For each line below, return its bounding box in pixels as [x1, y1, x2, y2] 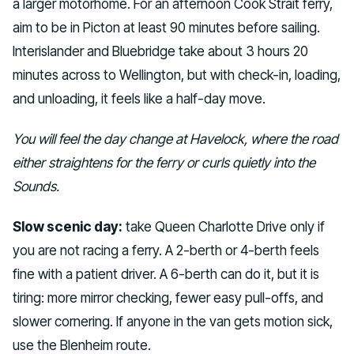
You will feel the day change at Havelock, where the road [13, 130, 338, 148]
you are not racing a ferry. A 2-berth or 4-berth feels [13, 241, 319, 258]
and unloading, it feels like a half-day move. [13, 90, 265, 107]
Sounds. [13, 178, 59, 195]
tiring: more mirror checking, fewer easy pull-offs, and [13, 288, 323, 306]
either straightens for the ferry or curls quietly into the [13, 154, 315, 171]
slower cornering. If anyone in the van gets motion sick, [13, 312, 333, 330]
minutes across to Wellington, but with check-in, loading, [13, 66, 341, 84]
